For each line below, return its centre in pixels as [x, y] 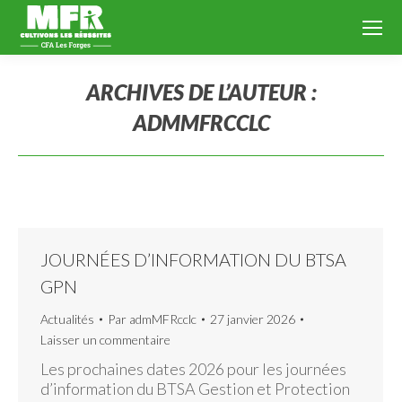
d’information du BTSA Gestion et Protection [195, 389]
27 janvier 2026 [253, 319]
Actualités [67, 319]
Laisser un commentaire [105, 340]
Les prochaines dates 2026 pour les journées [193, 369]
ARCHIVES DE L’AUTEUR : [201, 92]
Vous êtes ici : [248, 148]
